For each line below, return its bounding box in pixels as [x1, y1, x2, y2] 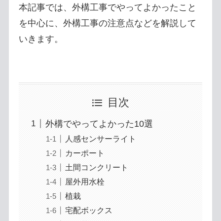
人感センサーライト [65, 134, 136, 143]
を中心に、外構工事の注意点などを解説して [18, 18, 196, 29]
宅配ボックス [65, 206, 112, 215]
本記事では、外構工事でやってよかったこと [18, 2, 196, 13]
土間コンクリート [65, 162, 128, 172]
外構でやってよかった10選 [45, 118, 153, 129]
